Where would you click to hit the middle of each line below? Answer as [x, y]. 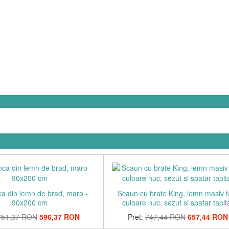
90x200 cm [29, 202]
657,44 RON [208, 217]
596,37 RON [59, 217]
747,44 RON [165, 217]
